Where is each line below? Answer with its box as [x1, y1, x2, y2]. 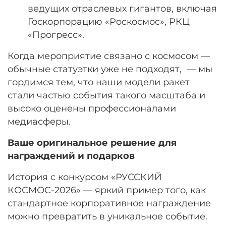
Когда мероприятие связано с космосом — [8, 50, 210, 61]
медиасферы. [8, 116, 71, 127]
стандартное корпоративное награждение [8, 197, 211, 208]
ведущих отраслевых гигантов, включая [28, 3, 217, 14]
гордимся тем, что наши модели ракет [8, 76, 190, 87]
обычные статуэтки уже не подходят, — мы [8, 63, 212, 74]
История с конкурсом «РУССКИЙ [8, 171, 162, 182]
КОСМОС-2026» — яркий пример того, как [8, 184, 206, 195]
